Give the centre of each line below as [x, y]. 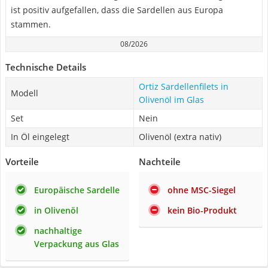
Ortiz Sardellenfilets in [184, 86]
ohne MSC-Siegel [202, 190]
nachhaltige [58, 231]
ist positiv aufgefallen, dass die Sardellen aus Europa [117, 10]
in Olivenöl [56, 210]
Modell [25, 93]
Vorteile [22, 162]
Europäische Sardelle [77, 190]
